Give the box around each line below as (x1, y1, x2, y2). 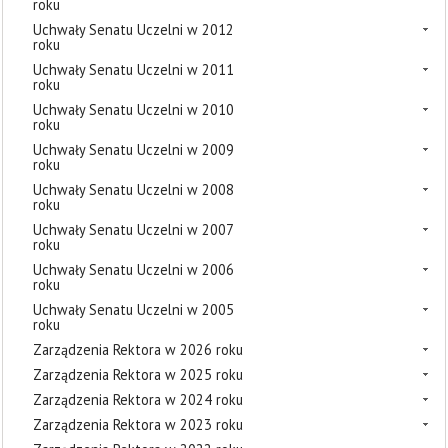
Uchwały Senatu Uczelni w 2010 (33, 100, 234, 119)
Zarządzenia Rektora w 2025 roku (33, 365, 243, 384)
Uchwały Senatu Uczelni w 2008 (33, 180, 234, 199)
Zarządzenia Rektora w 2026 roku (33, 340, 243, 359)
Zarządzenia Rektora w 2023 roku (33, 415, 243, 434)
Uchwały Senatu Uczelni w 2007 (33, 220, 233, 239)
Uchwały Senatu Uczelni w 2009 (33, 140, 234, 159)
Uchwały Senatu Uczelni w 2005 (33, 300, 234, 319)
